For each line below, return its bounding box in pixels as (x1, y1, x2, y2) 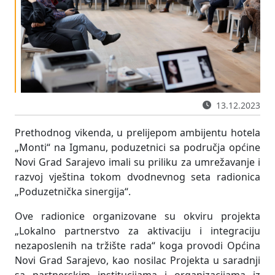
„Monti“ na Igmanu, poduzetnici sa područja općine (15, 140, 260, 154)
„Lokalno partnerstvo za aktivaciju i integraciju (15, 223, 260, 238)
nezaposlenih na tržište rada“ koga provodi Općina (15, 238, 260, 252)
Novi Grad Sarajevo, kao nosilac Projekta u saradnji (15, 253, 260, 267)
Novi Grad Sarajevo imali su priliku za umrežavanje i (15, 155, 260, 169)
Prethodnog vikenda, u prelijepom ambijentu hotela (15, 125, 260, 139)
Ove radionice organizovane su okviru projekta (15, 209, 260, 223)
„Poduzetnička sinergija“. (15, 184, 131, 198)
